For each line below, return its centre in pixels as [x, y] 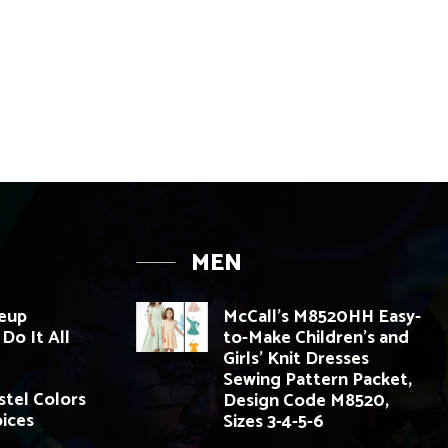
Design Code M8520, [306, 400]
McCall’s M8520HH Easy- [322, 316]
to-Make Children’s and [316, 337]
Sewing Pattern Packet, [317, 379]
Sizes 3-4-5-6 [273, 421]
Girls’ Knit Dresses [296, 358]
